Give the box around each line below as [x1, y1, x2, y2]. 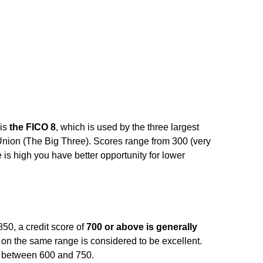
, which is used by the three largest [56, 122, 199, 132]
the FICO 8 [9, 122, 56, 132]
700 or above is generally [86, 221, 197, 232]
